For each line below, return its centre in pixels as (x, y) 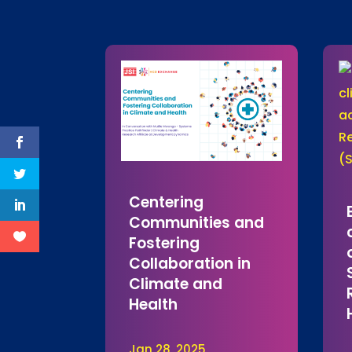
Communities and (197, 222)
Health (154, 304)
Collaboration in (190, 263)
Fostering (165, 243)
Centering (167, 202)
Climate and (176, 284)
